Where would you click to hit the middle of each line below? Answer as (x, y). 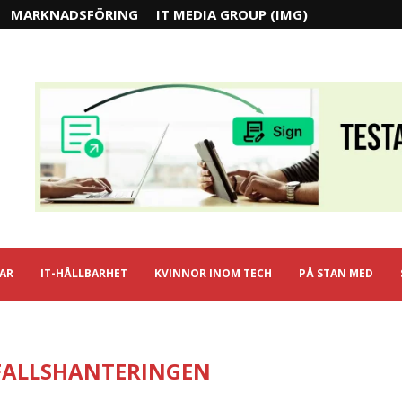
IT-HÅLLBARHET (84, 273)
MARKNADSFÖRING (74, 14)
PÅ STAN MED (336, 273)
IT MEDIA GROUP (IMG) (232, 14)
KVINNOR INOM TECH (213, 273)
